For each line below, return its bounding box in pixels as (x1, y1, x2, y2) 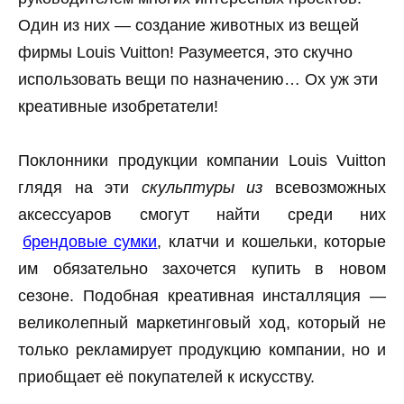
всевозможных (262, 179, 387, 197)
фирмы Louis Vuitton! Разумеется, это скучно (18, 42, 353, 61)
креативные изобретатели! (18, 96, 218, 115)
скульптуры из (141, 179, 263, 197)
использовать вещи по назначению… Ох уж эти (18, 69, 378, 88)
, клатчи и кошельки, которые (157, 233, 387, 252)
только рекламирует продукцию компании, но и (18, 341, 386, 360)
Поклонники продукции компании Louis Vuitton (18, 151, 386, 170)
